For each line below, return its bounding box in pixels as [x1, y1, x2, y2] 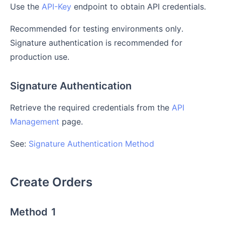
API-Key [42, 2, 71, 12]
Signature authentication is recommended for [10, 38, 182, 48]
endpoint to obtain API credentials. [71, 2, 206, 12]
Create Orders [10, 175, 92, 189]
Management [10, 117, 59, 127]
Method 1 [10, 206, 57, 218]
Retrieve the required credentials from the [10, 102, 172, 113]
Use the [10, 2, 42, 12]
